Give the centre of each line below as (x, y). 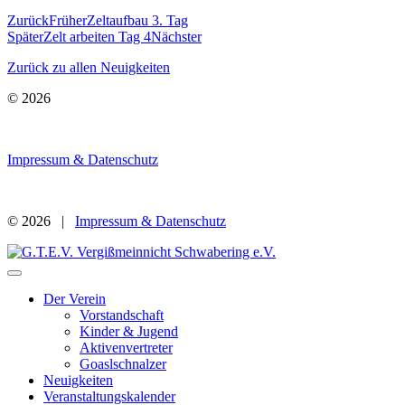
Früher (68, 20)
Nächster (176, 36)
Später (25, 36)
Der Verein (75, 298)
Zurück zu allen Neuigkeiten (89, 67)
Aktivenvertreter (126, 347)
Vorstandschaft (122, 315)
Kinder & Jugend (129, 331)
